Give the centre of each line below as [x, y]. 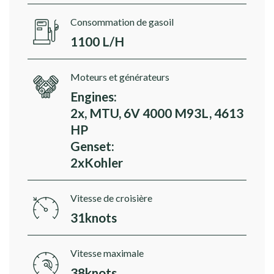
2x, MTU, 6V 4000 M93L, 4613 [157, 113]
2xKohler [97, 163]
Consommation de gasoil [122, 22]
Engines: [94, 97]
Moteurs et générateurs [120, 77]
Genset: [92, 146]
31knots [94, 218]
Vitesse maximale [107, 253]
